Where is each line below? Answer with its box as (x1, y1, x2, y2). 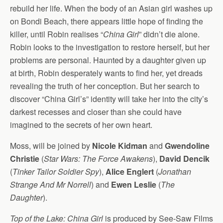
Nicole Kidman (92, 140, 147, 152)
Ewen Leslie (111, 179, 156, 191)
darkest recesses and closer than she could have (10, 106, 182, 118)
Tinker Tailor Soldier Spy (12, 166, 99, 178)
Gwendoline (165, 140, 210, 152)
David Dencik (159, 153, 210, 165)
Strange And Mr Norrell (10, 179, 91, 191)
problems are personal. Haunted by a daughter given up (10, 54, 206, 66)
